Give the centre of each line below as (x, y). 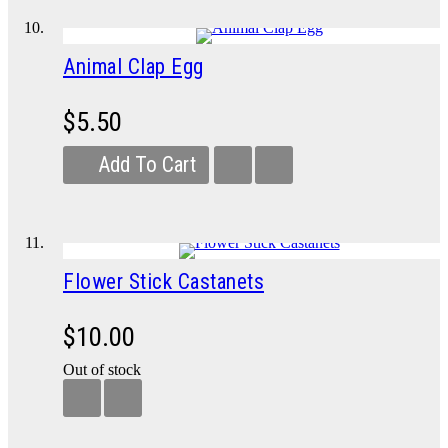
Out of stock (102, 369)
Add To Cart (147, 164)
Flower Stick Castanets (163, 281)
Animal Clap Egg (133, 66)
